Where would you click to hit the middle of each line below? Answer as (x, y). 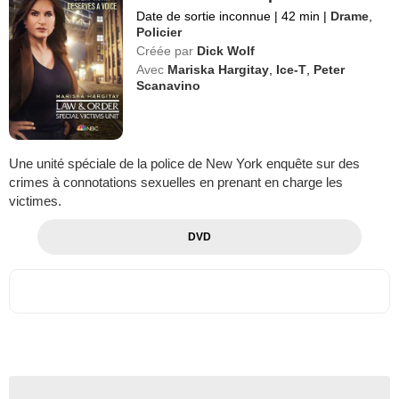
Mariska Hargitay (219, 69)
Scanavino (169, 85)
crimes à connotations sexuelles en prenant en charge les (176, 182)
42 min (301, 16)
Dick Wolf (226, 50)
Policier (159, 32)
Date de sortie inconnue (206, 16)
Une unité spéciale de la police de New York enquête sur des (184, 163)
